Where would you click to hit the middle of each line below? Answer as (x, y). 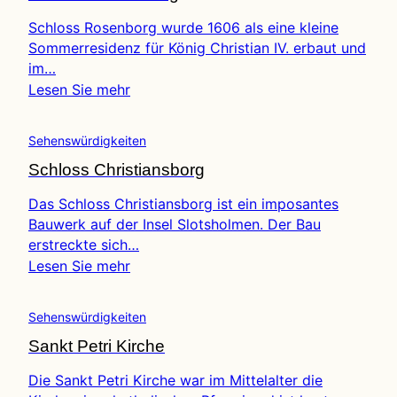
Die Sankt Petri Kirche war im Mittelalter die (175, 380)
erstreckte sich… (84, 244)
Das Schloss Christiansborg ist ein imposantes (183, 203)
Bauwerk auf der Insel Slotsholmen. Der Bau (175, 224)
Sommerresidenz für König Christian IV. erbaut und (197, 47)
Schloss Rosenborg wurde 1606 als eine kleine (183, 27)
